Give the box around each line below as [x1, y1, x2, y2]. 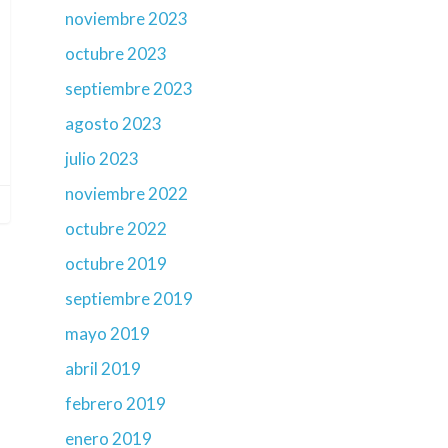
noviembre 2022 [65, 183, 188, 204]
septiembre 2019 [65, 288, 193, 309]
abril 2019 [65, 358, 141, 379]
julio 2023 [65, 148, 139, 169]
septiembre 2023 [65, 78, 193, 99]
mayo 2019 [65, 323, 150, 344]
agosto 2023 [65, 113, 162, 134]
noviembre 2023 [65, 8, 188, 29]
